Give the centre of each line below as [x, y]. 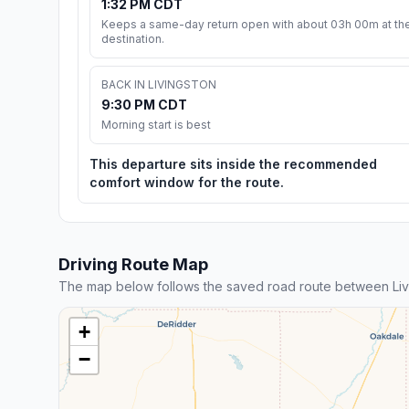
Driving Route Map [133, 264]
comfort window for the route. [187, 182]
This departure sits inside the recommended [233, 163]
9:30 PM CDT [144, 104]
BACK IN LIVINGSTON [159, 84]
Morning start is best [156, 124]
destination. [133, 38]
